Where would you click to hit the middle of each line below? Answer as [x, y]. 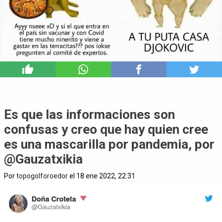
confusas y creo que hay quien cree [106, 129]
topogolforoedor [42, 176]
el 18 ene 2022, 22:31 [102, 176]
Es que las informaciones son [89, 114]
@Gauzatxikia [43, 159]
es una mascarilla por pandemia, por [109, 144]
